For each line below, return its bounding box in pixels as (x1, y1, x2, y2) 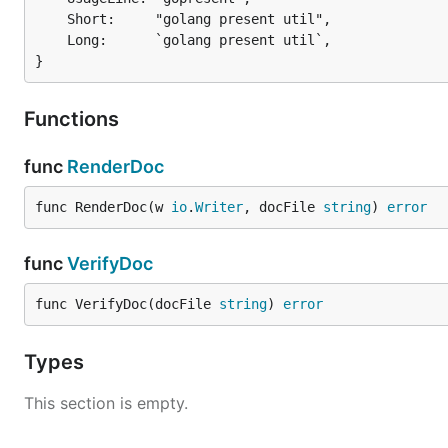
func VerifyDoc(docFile (35, 296, 219, 312)
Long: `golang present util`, (35, 32, 67, 48)
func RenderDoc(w (35, 199, 171, 215)
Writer (195, 199, 243, 215)
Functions (24, 107, 124, 131)
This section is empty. (24, 393, 188, 413)
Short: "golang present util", (35, 11, 67, 27)
